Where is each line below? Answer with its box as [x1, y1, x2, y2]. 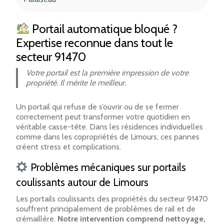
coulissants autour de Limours [16, 175, 148, 188]
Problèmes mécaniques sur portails [27, 160, 186, 173]
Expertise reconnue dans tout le [16, 35, 173, 50]
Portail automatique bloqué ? [29, 21, 178, 36]
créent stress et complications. [16, 141, 121, 151]
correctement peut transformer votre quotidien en [16, 111, 190, 121]
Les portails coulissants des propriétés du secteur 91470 [16, 193, 208, 203]
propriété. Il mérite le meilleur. [26, 77, 126, 87]
